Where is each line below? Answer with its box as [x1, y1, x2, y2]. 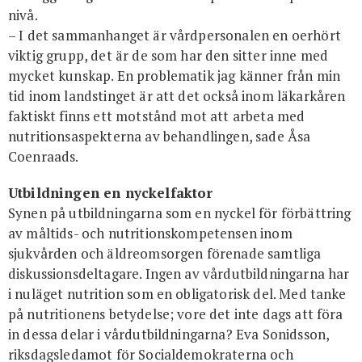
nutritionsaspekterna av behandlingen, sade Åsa [8, 126, 311, 145]
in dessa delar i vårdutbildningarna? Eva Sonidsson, [8, 325, 330, 344]
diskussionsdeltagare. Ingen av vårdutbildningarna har [8, 264, 350, 284]
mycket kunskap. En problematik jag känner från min [8, 65, 341, 85]
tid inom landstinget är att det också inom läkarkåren [8, 86, 346, 105]
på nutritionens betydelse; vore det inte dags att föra [8, 305, 343, 324]
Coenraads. [8, 146, 79, 166]
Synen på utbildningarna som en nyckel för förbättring [8, 204, 351, 223]
